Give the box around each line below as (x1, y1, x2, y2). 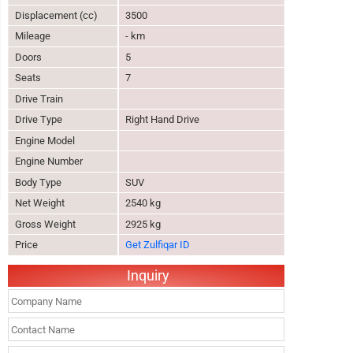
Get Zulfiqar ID (125, 239, 190, 251)
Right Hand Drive (125, 113, 199, 125)
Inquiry (127, 267, 169, 284)
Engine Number (15, 155, 83, 167)
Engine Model (15, 134, 75, 147)
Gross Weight (15, 217, 76, 230)
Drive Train (15, 92, 63, 105)
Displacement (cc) (15, 9, 98, 21)
